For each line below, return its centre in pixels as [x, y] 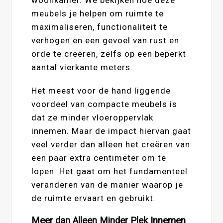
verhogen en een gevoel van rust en [106, 40]
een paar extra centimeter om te [99, 158]
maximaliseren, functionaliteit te [100, 27]
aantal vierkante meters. [82, 67]
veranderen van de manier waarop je [108, 184]
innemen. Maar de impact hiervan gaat [111, 131]
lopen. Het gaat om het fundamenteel [110, 171]
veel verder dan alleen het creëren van [111, 144]
